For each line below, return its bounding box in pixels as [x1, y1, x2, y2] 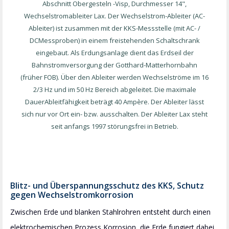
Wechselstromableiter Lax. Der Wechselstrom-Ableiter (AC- [24, 11, 205, 20]
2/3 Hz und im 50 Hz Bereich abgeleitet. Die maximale [33, 84, 196, 94]
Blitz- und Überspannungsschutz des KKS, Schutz [10, 179, 204, 191]
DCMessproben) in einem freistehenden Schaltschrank [29, 35, 200, 45]
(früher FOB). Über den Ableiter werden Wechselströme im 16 [20, 72, 209, 82]
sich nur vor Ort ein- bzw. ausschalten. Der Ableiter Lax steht [21, 109, 208, 119]
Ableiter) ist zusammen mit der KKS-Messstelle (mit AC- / [29, 23, 200, 33]
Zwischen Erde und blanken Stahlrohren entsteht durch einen [10, 207, 211, 217]
